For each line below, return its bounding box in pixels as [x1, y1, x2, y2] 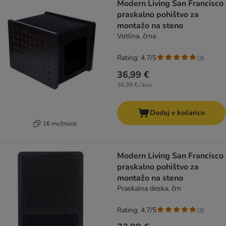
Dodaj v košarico [150, 108, 205, 118]
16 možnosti [43, 119, 77, 128]
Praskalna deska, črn [117, 184, 181, 194]
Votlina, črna [117, 31, 156, 41]
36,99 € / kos [117, 81, 152, 89]
